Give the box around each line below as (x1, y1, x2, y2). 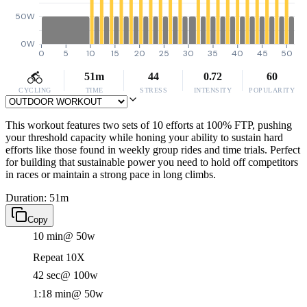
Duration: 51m (5, 192, 69, 204)
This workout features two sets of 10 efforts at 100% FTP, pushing (5, 119, 292, 131)
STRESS (140, 86, 167, 94)
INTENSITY (193, 86, 232, 94)
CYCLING (19, 86, 51, 94)
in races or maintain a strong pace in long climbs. (5, 169, 216, 180)
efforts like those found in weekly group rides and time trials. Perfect (5, 144, 300, 156)
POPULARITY (249, 86, 295, 94)
